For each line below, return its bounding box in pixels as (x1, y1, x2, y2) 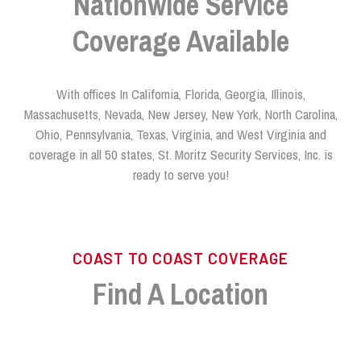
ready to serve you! (132, 165, 229, 184)
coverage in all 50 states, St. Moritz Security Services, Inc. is (28, 145, 333, 164)
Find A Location (93, 275, 268, 313)
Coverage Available (72, 22, 289, 60)
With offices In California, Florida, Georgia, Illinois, (56, 85, 305, 103)
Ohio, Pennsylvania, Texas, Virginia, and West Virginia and (35, 125, 326, 143)
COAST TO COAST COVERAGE (72, 249, 289, 268)
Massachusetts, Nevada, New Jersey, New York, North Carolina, (23, 105, 338, 123)
